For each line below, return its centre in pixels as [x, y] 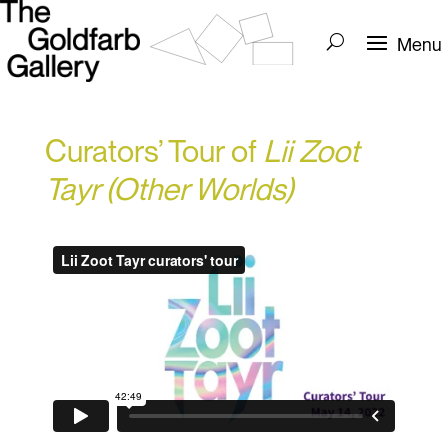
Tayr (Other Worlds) [168, 189]
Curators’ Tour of [153, 151]
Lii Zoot [310, 151]
